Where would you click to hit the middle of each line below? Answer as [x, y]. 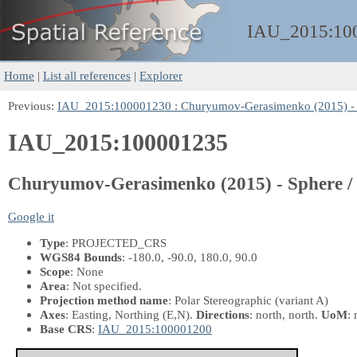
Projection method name [104, 300]
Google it [31, 216]
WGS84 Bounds [81, 257]
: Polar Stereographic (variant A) [248, 300]
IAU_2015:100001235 [118, 143]
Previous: [33, 106]
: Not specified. [104, 285]
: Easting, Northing [114, 314]
